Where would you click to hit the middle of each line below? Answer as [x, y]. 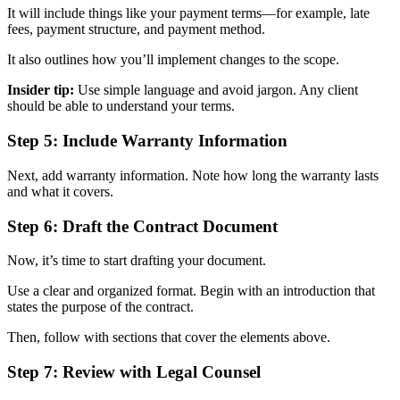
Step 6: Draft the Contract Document [142, 226]
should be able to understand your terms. [123, 106]
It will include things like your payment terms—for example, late [188, 13]
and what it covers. [62, 191]
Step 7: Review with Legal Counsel [134, 371]
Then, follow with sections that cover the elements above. [171, 337]
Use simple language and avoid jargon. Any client [216, 90]
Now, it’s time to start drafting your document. [138, 261]
